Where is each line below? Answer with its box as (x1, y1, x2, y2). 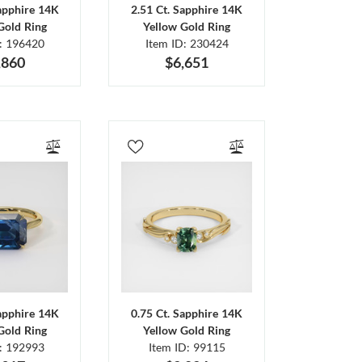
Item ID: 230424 (145, 36, 229, 51)
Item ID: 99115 (148, 339, 225, 354)
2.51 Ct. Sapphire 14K (131, 2, 243, 17)
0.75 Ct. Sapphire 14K (131, 305, 243, 320)
